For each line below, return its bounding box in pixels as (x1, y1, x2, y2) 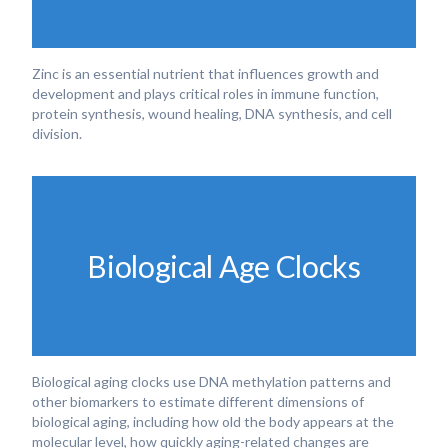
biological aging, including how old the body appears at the (32, 413, 394, 430)
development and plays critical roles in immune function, (32, 85, 379, 102)
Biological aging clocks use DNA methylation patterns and (32, 373, 391, 390)
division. (32, 125, 82, 142)
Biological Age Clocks (87, 247, 361, 284)
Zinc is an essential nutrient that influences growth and (32, 65, 379, 82)
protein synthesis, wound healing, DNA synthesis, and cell (32, 105, 392, 122)
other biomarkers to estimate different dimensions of (32, 393, 364, 410)
